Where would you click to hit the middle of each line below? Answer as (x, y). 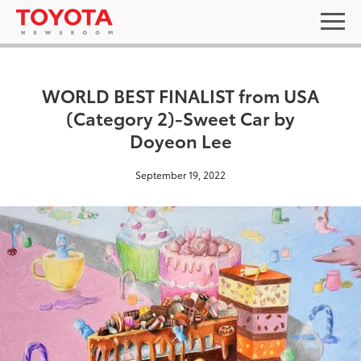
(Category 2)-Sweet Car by (180, 117)
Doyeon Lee (180, 140)
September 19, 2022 (180, 174)
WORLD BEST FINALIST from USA (180, 95)
